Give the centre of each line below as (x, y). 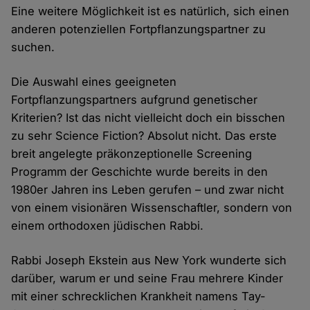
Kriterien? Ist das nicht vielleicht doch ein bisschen (148, 118)
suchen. (33, 47)
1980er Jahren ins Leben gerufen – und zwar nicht (148, 190)
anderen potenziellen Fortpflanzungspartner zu (139, 29)
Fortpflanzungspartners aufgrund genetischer (135, 100)
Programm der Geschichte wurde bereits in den (140, 172)
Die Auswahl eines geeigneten (94, 82)
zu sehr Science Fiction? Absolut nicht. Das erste (144, 136)
